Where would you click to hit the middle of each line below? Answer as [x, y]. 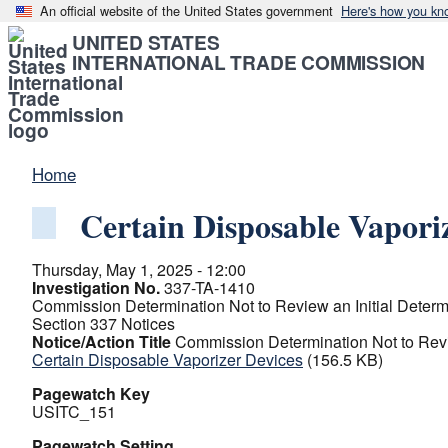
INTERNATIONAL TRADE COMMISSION [249, 62]
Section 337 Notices [103, 323]
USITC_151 [74, 411]
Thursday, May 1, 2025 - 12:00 [139, 269]
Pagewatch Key [91, 393]
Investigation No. [96, 287]
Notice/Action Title [101, 341]
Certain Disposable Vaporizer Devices [167, 359]
